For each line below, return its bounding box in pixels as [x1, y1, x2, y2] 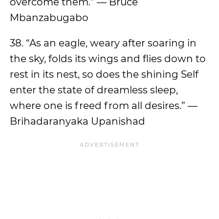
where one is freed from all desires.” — [10, 100, 197, 111]
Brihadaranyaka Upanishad [10, 115, 145, 127]
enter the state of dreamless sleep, [10, 84, 178, 96]
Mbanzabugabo [10, 12, 88, 23]
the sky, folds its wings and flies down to [10, 53, 206, 65]
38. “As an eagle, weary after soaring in [10, 37, 197, 49]
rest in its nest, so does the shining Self [10, 68, 198, 80]
